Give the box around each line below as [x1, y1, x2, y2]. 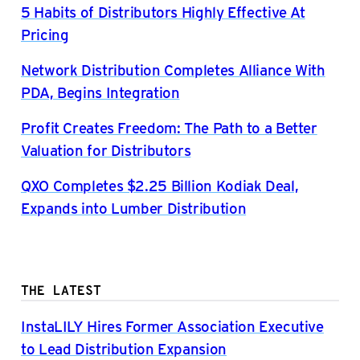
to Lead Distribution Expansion [21, 337, 227, 358]
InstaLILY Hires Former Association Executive [21, 315, 324, 336]
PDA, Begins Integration [21, 81, 180, 102]
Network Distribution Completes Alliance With [21, 59, 325, 80]
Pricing [21, 23, 69, 44]
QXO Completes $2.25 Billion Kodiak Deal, [21, 174, 299, 195]
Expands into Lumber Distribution [21, 197, 247, 218]
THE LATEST [21, 284, 101, 298]
